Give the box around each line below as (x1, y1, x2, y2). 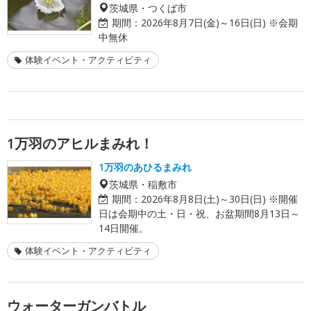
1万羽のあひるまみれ (99, 160, 192, 174)
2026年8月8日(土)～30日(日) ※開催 (141, 192, 298, 205)
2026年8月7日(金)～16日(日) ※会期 (141, 15, 298, 29)
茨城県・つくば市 (109, 2, 187, 12)
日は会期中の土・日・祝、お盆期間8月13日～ (99, 206, 300, 220)
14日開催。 (99, 221, 149, 235)
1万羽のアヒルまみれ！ (7, 133, 153, 153)
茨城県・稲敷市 (109, 178, 177, 189)
